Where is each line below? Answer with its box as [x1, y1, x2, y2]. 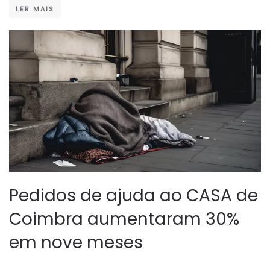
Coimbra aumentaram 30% [9, 207, 239, 231]
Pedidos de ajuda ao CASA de [9, 184, 258, 208]
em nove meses [9, 231, 143, 255]
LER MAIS [16, 4, 54, 14]
